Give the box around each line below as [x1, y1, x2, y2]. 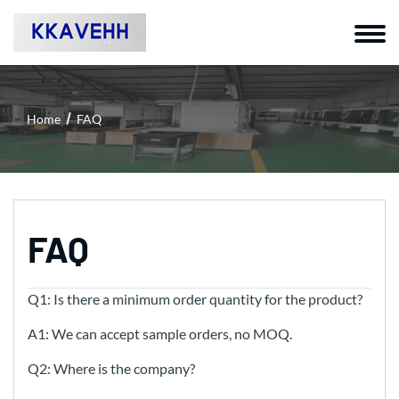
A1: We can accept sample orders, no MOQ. [28, 325, 292, 342]
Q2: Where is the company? [28, 360, 195, 377]
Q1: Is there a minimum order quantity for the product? [28, 290, 362, 307]
